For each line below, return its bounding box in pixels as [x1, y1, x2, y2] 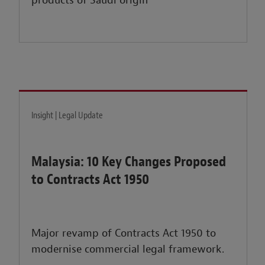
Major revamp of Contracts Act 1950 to [31, 227, 216, 241]
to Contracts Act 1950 [31, 170, 150, 189]
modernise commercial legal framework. [31, 243, 225, 257]
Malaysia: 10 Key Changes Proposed [31, 153, 227, 171]
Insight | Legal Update [31, 109, 104, 122]
